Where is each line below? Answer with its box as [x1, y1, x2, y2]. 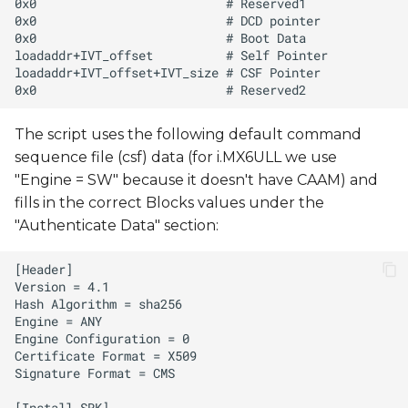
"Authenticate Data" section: [15, 217, 219, 235]
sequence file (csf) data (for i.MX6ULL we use [15, 148, 337, 167]
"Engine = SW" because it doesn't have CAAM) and [15, 171, 378, 189]
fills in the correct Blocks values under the [15, 194, 324, 212]
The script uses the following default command [15, 126, 362, 144]
